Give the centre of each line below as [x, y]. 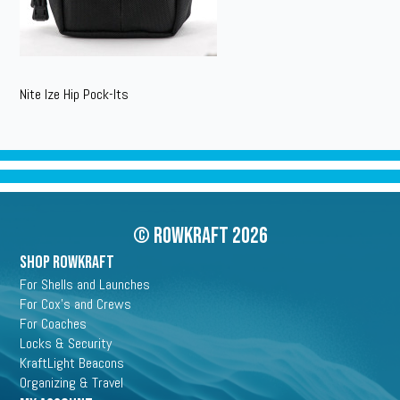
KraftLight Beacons [72, 363]
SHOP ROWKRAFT [67, 262]
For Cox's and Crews [76, 304]
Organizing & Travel [72, 383]
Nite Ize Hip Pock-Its [75, 94]
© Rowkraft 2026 [200, 236]
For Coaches [54, 324]
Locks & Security [66, 343]
